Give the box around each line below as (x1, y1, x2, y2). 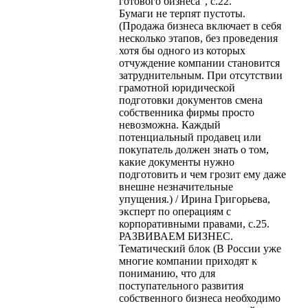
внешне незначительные (119, 180, 233, 192)
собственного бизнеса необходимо (119, 291, 280, 304)
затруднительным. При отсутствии (119, 69, 283, 81)
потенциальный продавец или (119, 131, 261, 143)
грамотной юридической (119, 81, 235, 93)
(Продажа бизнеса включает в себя (119, 19, 281, 32)
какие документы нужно (119, 155, 234, 168)
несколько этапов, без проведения (119, 32, 278, 44)
